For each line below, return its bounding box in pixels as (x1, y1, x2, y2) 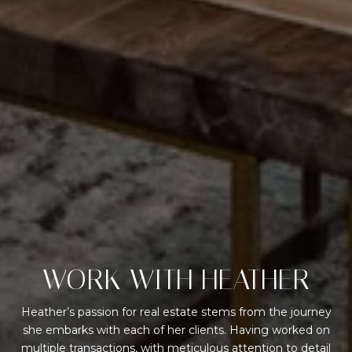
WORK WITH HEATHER (42, 262, 310, 296)
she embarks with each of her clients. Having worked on (22, 322, 330, 337)
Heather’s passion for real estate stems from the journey (20, 304, 332, 319)
